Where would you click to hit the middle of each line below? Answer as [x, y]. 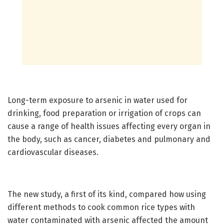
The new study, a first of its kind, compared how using [107, 194]
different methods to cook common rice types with [101, 207]
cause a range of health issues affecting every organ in [109, 126]
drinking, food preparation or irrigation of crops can [104, 113]
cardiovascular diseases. [53, 152]
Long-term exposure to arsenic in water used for [97, 100]
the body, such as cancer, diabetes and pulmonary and [109, 139]
